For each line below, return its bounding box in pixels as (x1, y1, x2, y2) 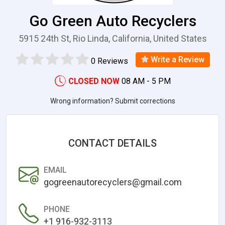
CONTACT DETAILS (68, 137, 157, 149)
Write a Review (148, 54, 204, 64)
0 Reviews (90, 56, 128, 66)
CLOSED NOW (68, 76, 120, 86)
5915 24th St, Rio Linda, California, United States (18, 33, 207, 44)
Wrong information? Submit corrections (50, 96, 175, 105)
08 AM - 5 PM (121, 76, 171, 86)
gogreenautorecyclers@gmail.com (44, 176, 182, 187)
